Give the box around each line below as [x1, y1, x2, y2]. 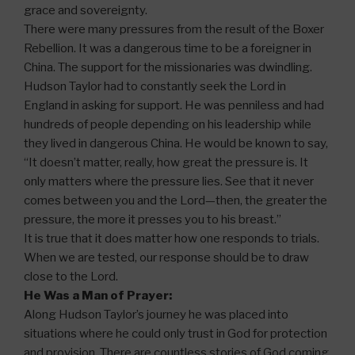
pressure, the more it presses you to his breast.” [24, 212, 281, 227]
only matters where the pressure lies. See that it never [24, 174, 314, 189]
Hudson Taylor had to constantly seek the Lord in [24, 78, 286, 94]
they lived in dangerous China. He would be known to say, [24, 136, 328, 151]
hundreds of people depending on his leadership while [24, 116, 311, 132]
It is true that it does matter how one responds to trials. [24, 231, 319, 246]
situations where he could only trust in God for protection [24, 326, 327, 341]
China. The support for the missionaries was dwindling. [24, 59, 312, 74]
